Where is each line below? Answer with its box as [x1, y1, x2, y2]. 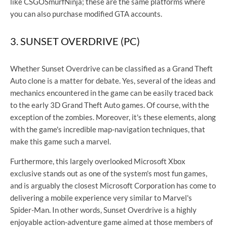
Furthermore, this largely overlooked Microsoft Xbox [10, 156, 185, 166]
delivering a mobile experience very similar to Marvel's [10, 193, 192, 202]
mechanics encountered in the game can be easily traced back [10, 88, 213, 97]
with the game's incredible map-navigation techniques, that [10, 124, 205, 134]
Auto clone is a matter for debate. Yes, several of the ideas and [10, 75, 215, 85]
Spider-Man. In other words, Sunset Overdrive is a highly [10, 205, 197, 214]
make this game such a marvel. [10, 136, 111, 146]
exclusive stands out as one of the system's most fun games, [10, 168, 207, 178]
